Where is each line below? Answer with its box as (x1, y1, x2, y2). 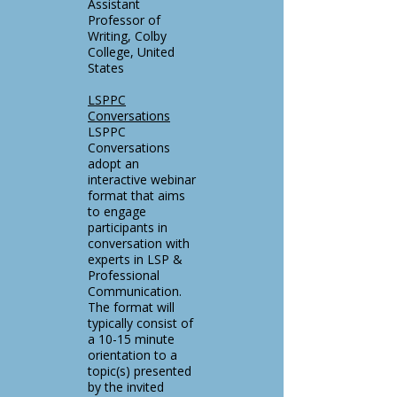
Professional (88, 267, 160, 284)
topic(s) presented (88, 362, 191, 379)
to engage (88, 203, 146, 220)
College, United (88, 43, 175, 60)
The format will (88, 299, 175, 315)
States (88, 59, 124, 76)
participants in (88, 219, 167, 236)
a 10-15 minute (88, 331, 175, 347)
